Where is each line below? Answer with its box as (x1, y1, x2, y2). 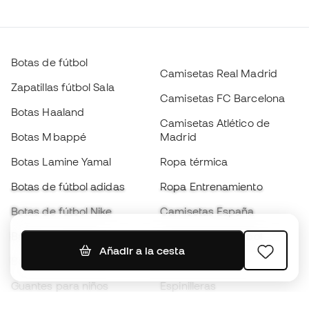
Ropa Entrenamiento (160, 180, 263, 192)
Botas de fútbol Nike (11, 205, 112, 217)
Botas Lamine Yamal (11, 155, 112, 168)
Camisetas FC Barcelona (160, 92, 285, 104)
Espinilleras (160, 279, 217, 292)
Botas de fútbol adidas (11, 180, 125, 192)
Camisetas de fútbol (160, 230, 262, 242)
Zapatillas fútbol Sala (11, 81, 114, 93)
